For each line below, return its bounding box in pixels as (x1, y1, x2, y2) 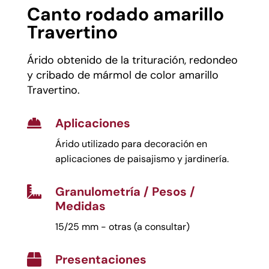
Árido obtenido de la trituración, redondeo (26, 52, 238, 67)
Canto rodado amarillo (26, 2, 224, 26)
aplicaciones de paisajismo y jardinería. (55, 152, 229, 165)
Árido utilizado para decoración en (55, 137, 207, 150)
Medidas (55, 198, 106, 214)
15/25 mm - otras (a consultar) (55, 220, 190, 233)
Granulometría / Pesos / (55, 183, 195, 199)
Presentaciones (55, 251, 147, 267)
